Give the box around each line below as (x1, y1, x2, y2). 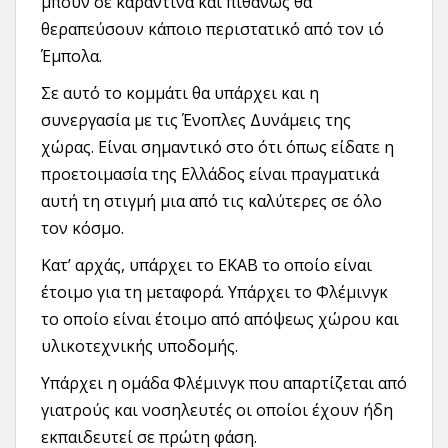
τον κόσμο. (41, 217, 124, 240)
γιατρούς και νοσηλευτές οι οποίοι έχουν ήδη (41, 399, 393, 422)
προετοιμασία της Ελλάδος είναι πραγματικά (41, 163, 379, 186)
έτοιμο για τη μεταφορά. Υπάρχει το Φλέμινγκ (41, 281, 388, 304)
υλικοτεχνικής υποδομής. (41, 335, 238, 358)
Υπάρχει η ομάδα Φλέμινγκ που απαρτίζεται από (41, 372, 407, 395)
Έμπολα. (41, 45, 102, 68)
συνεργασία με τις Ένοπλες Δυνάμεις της (41, 109, 351, 132)
